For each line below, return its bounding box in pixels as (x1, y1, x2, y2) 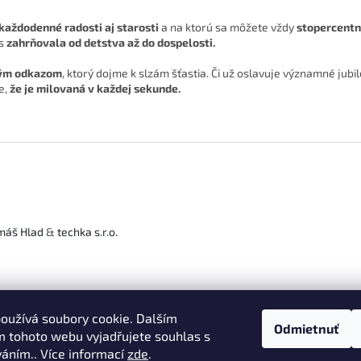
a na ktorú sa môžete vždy (159, 20, 297, 35)
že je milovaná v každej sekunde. (10, 81, 180, 96)
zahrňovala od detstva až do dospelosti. (4, 35, 215, 50)
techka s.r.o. (57, 224, 118, 239)
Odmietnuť (274, 321, 339, 336)
